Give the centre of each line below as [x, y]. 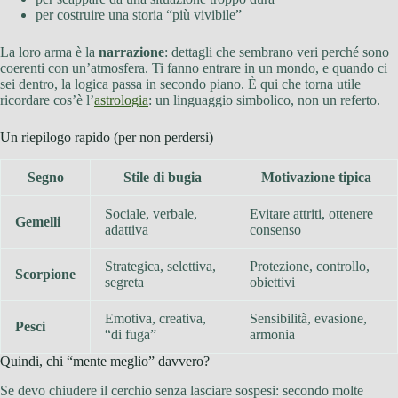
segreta [124, 283]
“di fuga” [131, 335]
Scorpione [45, 275]
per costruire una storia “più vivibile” [139, 15]
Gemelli [38, 222]
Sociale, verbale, [151, 214]
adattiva [127, 230]
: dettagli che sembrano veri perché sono [277, 52]
